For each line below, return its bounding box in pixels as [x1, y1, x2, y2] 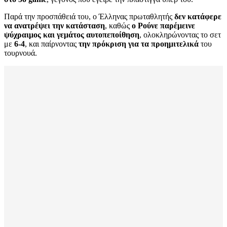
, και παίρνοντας [25, 40, 79, 49]
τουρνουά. [4, 49, 37, 58]
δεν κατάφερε [174, 12, 221, 21]
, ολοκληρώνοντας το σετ [139, 30, 221, 40]
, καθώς [105, 21, 132, 30]
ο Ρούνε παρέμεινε [132, 21, 195, 30]
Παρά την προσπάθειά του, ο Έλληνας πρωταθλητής [4, 12, 174, 21]
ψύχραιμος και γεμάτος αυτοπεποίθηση [4, 30, 139, 40]
